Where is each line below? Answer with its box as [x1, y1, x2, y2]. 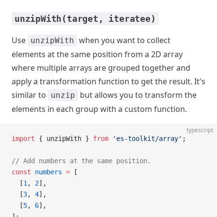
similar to [12, 90, 48, 100]
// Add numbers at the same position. [12, 157, 151, 165]
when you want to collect [77, 35, 170, 46]
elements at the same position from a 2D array [12, 49, 183, 60]
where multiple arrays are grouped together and [12, 62, 190, 73]
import [12, 135, 35, 142]
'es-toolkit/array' [108, 135, 182, 142]
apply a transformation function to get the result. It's [12, 76, 205, 87]
